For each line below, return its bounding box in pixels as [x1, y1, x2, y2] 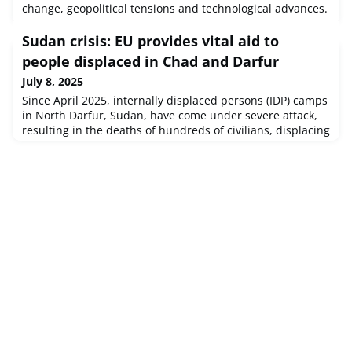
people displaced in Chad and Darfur [22, 52, 279, 71]
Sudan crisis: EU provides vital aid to [22, 31, 279, 51]
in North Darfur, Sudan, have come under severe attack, [22, 108, 317, 123]
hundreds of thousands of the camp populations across [22, 137, 315, 153]
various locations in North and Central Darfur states [22, 152, 295, 168]
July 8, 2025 [22, 74, 83, 90]
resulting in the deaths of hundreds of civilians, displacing [22, 123, 330, 138]
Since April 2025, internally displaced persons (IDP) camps [22, 93, 328, 108]
